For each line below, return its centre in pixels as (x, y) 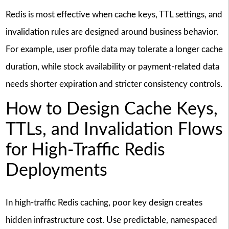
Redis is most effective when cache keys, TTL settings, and (114, 14)
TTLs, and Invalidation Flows (114, 130)
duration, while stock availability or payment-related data (112, 66)
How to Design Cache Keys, (111, 110)
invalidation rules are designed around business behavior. (112, 32)
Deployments (56, 171)
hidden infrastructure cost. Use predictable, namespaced (111, 220)
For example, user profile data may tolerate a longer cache (114, 49)
